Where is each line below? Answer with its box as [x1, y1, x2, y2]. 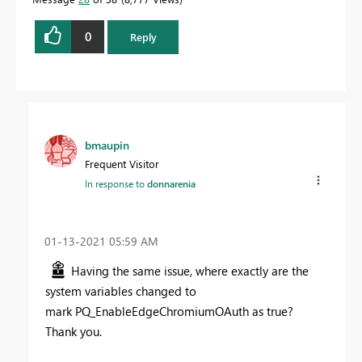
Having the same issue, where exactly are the [71, 263, 309, 280]
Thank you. [45, 323, 102, 340]
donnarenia [147, 176, 196, 190]
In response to [85, 176, 147, 190]
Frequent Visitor [85, 156, 159, 170]
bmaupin [85, 137, 129, 153]
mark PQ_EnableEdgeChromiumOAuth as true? [45, 303, 297, 320]
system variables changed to [45, 283, 196, 300]
